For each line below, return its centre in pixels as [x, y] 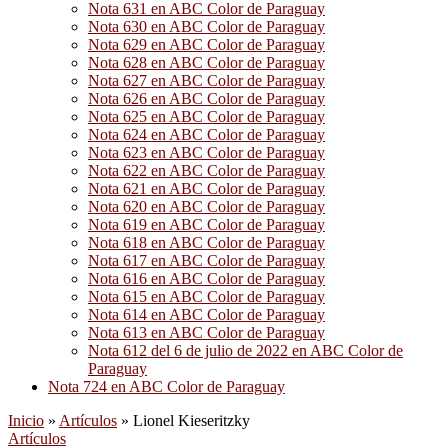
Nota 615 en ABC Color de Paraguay [206, 296]
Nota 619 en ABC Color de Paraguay [206, 224]
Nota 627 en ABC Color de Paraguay [206, 80]
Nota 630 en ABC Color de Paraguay [206, 26]
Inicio [26, 420]
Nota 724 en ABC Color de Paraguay [166, 386]
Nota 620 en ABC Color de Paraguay [206, 206]
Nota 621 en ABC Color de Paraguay [206, 188]
